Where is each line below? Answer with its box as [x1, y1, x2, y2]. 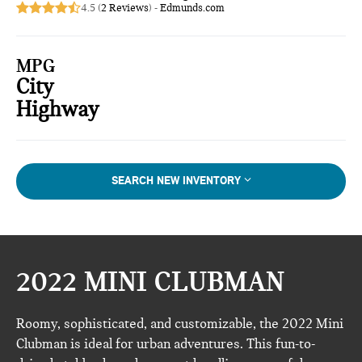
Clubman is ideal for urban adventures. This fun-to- [16, 335, 316, 352]
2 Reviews [101, 2, 149, 15]
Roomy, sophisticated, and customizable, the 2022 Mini [16, 314, 344, 332]
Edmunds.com [160, 2, 225, 15]
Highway [16, 96, 99, 123]
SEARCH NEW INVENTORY [111, 174, 241, 188]
